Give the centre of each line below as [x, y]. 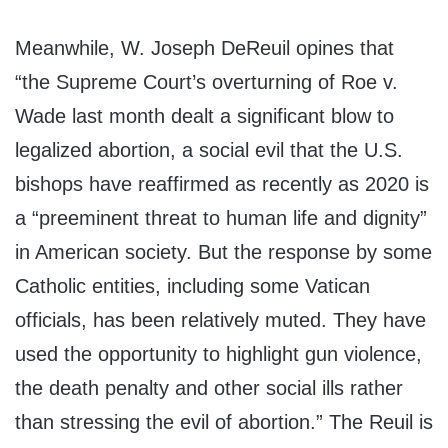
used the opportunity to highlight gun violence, [218, 354]
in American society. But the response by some [223, 252]
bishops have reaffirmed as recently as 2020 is [222, 184]
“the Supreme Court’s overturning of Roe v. [206, 82]
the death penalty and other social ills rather [209, 388]
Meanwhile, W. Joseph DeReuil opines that [204, 48]
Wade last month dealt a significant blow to [204, 116]
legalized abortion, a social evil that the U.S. [209, 150]
